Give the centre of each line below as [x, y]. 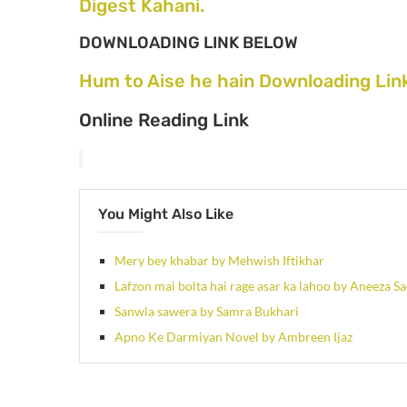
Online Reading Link [164, 119]
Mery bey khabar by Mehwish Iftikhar [219, 260]
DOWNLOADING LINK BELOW [189, 42]
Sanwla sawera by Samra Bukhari [207, 311]
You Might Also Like [166, 213]
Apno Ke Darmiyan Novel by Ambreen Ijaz [233, 336]
